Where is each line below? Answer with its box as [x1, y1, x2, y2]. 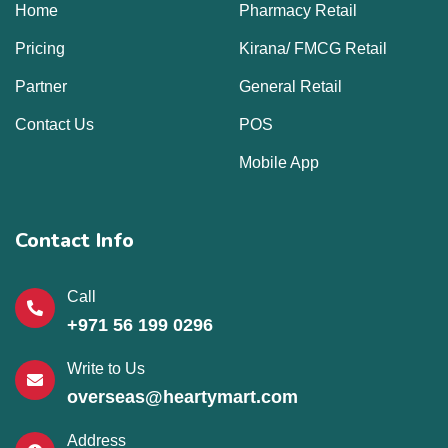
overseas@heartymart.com [67, 386, 298, 407]
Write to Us [67, 359, 145, 377]
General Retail [239, 77, 342, 95]
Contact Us [15, 115, 94, 133]
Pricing [15, 39, 65, 57]
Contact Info [15, 226, 134, 254]
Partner [15, 77, 67, 95]
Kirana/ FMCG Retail [239, 39, 387, 57]
